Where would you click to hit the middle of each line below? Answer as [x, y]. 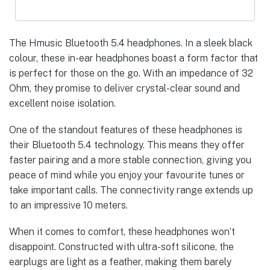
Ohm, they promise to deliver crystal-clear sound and [124, 88]
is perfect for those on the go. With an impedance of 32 [131, 73]
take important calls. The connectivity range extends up [131, 190]
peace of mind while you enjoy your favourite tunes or [127, 175]
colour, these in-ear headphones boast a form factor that [133, 58]
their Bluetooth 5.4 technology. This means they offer [127, 145]
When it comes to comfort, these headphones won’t [122, 232]
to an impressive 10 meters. [68, 205]
